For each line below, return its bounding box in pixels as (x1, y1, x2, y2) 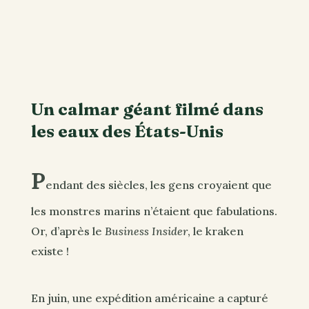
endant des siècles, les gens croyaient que (45, 178, 272, 192)
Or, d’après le (30, 224, 105, 239)
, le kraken (187, 224, 243, 239)
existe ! (30, 244, 69, 259)
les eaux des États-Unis (30, 120, 223, 141)
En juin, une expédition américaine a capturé (30, 290, 268, 305)
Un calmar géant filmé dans (30, 98, 263, 119)
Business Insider (104, 224, 188, 239)
